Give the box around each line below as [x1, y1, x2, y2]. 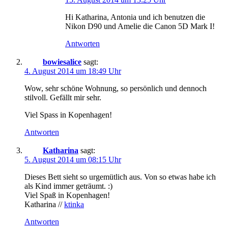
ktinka [64, 199, 84, 209]
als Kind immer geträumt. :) [24, 181, 112, 190]
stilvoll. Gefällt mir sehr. [24, 93, 101, 102]
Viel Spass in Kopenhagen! [24, 110, 112, 119]
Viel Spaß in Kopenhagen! [24, 190, 110, 199]
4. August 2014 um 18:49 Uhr [24, 66, 121, 75]
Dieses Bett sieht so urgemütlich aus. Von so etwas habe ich [24, 172, 216, 181]
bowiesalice [43, 57, 81, 66]
